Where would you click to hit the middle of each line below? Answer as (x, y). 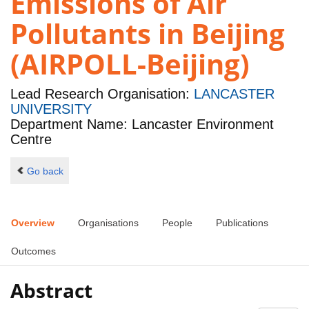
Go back (45, 171)
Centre (31, 140)
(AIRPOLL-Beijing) (130, 64)
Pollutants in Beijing (148, 34)
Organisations (108, 223)
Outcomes (33, 251)
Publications (242, 223)
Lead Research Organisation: (102, 94)
